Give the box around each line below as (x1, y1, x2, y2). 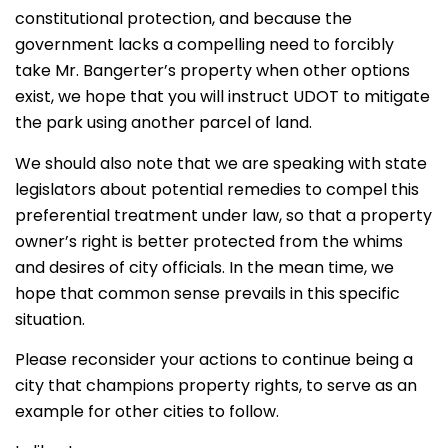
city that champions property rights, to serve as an (15, 373, 417, 397)
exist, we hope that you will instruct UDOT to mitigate (15, 85, 430, 109)
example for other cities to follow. (15, 399, 279, 423)
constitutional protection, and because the (15, 7, 352, 31)
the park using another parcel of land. (15, 111, 312, 135)
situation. (15, 307, 85, 331)
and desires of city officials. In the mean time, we (15, 255, 394, 279)
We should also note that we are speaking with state (15, 151, 427, 175)
